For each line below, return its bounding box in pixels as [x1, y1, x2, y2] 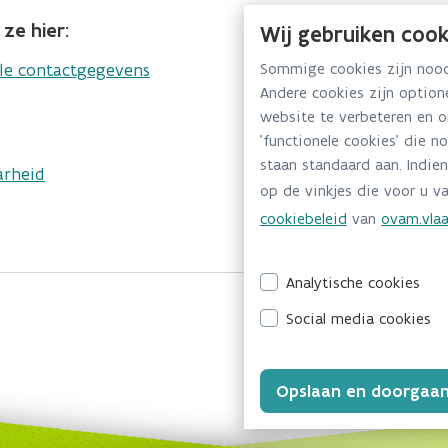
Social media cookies [286, 309, 431, 328]
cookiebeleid [260, 209, 347, 228]
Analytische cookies [286, 273, 420, 292]
